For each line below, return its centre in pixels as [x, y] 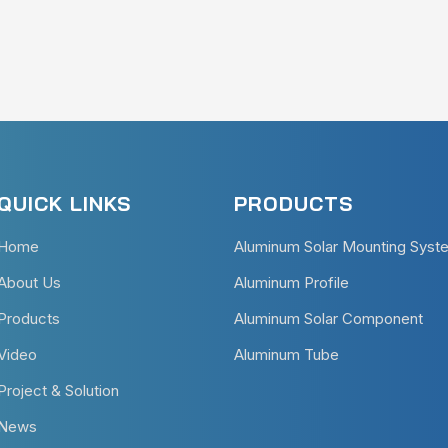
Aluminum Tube [286, 354]
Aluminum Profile [291, 282]
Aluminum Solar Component [328, 318]
